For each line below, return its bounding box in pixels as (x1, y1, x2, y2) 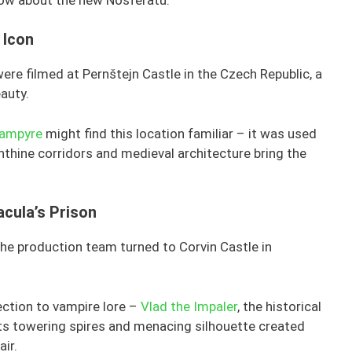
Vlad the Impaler (141, 298, 237, 314)
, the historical (237, 298, 321, 314)
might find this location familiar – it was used (42, 125, 317, 141)
